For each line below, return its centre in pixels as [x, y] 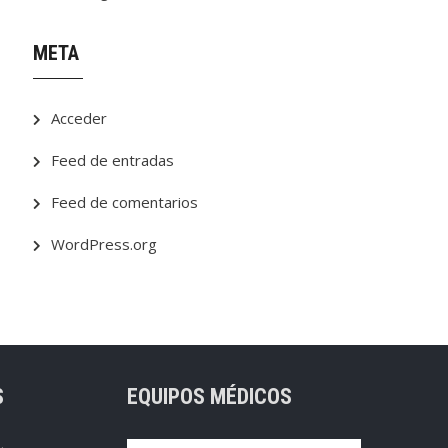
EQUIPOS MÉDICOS [209, 396]
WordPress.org [104, 244]
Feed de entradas [113, 160]
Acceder [79, 118]
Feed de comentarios [125, 202]
